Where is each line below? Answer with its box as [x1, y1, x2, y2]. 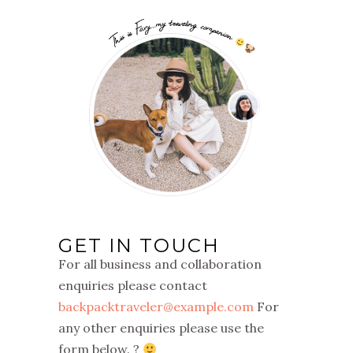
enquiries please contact [58, 277, 207, 293]
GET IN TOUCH [58, 234, 220, 257]
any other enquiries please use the [58, 320, 264, 336]
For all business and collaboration [58, 256, 262, 272]
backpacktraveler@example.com [58, 299, 254, 314]
